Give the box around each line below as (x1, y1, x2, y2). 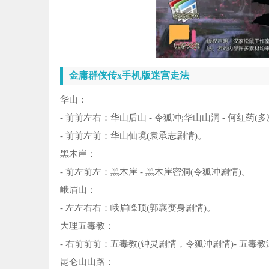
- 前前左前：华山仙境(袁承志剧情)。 (60, 130, 207, 141)
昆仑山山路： (60, 256, 114, 267)
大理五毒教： (60, 220, 114, 231)
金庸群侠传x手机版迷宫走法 (69, 70, 189, 80)
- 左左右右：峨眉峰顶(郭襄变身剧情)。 (60, 202, 216, 213)
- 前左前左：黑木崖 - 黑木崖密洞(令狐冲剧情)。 (60, 166, 250, 177)
